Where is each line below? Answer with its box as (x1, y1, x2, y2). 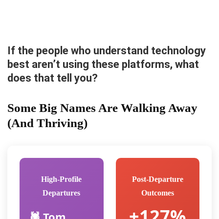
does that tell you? (7, 72, 98, 85)
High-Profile (41, 175, 82, 184)
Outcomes (141, 189, 174, 197)
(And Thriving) (7, 116, 88, 130)
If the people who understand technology (7, 44, 206, 57)
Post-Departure (131, 175, 183, 184)
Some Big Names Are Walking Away (7, 101, 197, 115)
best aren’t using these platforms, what (7, 58, 199, 71)
